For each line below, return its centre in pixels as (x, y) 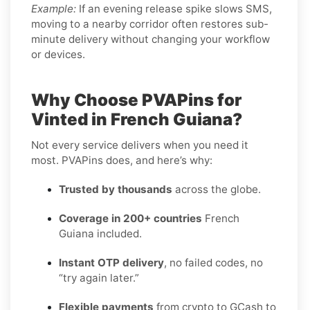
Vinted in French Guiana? (137, 119)
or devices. (58, 54)
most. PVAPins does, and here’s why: (122, 160)
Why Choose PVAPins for (136, 100)
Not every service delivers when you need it (140, 145)
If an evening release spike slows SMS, (174, 8)
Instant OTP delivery (111, 262)
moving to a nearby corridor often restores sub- (150, 24)
